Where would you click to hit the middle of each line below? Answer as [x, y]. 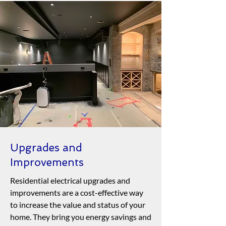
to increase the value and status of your [78, 205]
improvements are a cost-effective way [77, 192]
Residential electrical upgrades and [70, 180]
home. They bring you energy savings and [81, 217]
